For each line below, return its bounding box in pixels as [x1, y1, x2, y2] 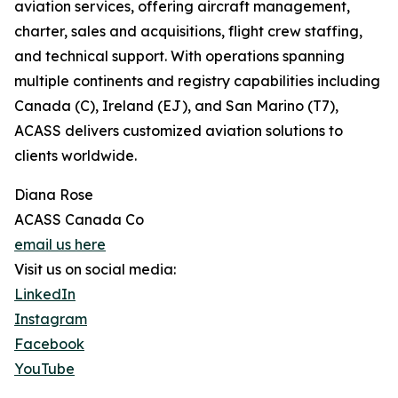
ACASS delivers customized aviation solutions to [14, 122, 343, 139]
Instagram [14, 310, 87, 328]
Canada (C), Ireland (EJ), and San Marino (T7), [14, 97, 338, 115]
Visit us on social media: [14, 260, 176, 278]
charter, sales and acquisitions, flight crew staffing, [14, 22, 362, 40]
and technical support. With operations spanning [14, 47, 345, 65]
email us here [14, 235, 106, 253]
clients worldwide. [14, 147, 137, 164]
